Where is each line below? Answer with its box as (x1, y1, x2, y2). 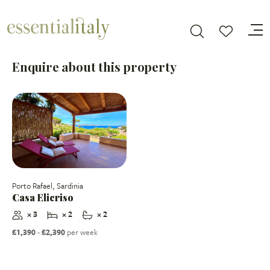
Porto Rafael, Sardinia (12, 180, 83, 192)
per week (65, 226, 98, 239)
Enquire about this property (12, 58, 177, 75)
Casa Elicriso (12, 190, 74, 204)
